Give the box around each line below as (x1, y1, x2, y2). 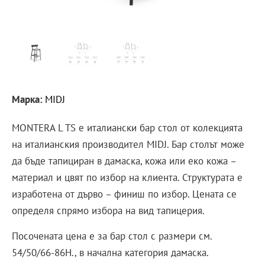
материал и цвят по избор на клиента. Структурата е (12, 171, 243, 185)
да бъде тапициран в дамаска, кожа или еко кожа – (12, 154, 236, 168)
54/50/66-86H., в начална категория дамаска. (12, 245, 209, 259)
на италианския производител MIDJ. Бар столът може (12, 138, 244, 151)
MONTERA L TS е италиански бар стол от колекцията (12, 121, 243, 135)
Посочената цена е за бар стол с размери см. (12, 229, 212, 243)
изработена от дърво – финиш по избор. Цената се (12, 188, 237, 201)
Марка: (12, 93, 45, 106)
